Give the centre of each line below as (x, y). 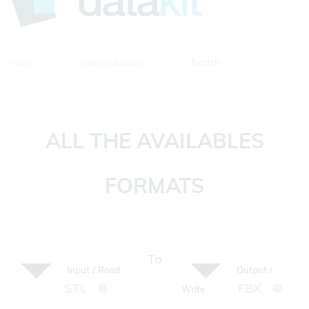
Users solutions (111, 62)
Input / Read (93, 269)
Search (206, 62)
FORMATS (154, 185)
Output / (255, 269)
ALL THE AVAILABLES (154, 140)
